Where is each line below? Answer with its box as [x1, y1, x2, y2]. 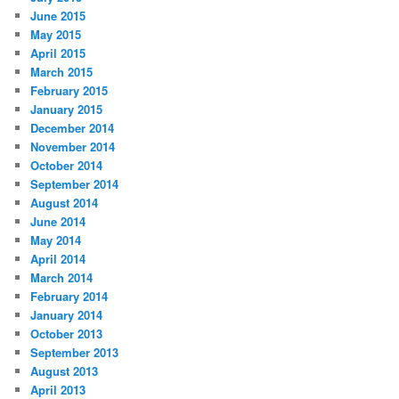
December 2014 [30, 118, 115, 136]
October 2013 [30, 324, 103, 342]
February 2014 [30, 287, 109, 305]
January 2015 [30, 100, 103, 118]
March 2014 [30, 268, 94, 286]
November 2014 [30, 137, 116, 155]
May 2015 [30, 25, 82, 43]
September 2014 [30, 175, 119, 192]
